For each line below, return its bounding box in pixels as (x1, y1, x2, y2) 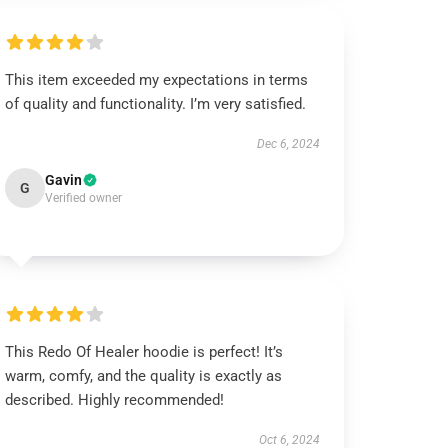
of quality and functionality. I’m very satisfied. (5, 95, 307, 113)
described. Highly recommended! (5, 391, 225, 409)
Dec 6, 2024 (256, 137, 320, 151)
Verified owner (45, 191, 123, 205)
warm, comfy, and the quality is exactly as (5, 367, 283, 385)
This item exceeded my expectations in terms (5, 71, 309, 89)
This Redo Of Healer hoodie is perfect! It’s (5, 343, 284, 361)
